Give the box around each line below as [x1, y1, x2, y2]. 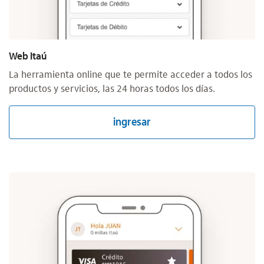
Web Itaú [9, 50, 47, 62]
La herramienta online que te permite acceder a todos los [9, 69, 252, 81]
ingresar [113, 115, 151, 129]
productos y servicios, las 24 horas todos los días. [9, 83, 215, 95]
